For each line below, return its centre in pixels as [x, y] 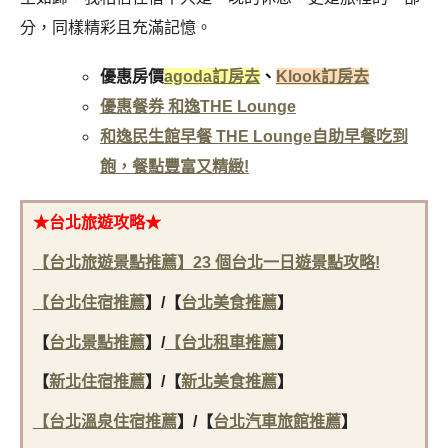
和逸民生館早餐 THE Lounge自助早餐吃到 [254, 136]
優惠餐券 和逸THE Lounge [198, 106]
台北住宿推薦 [96, 302]
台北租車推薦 [228, 342]
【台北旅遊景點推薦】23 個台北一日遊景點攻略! [206, 263]
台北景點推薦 [96, 342]
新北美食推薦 [228, 382]
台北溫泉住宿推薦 [112, 422]
